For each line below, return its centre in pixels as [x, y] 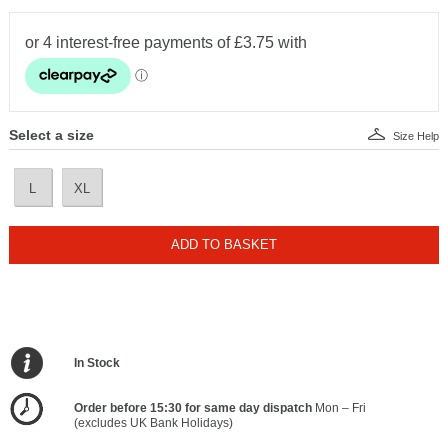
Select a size [51, 135]
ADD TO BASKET [223, 245]
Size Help [416, 136]
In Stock [96, 363]
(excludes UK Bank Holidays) [153, 423]
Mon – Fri [338, 408]
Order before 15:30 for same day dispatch [192, 408]
